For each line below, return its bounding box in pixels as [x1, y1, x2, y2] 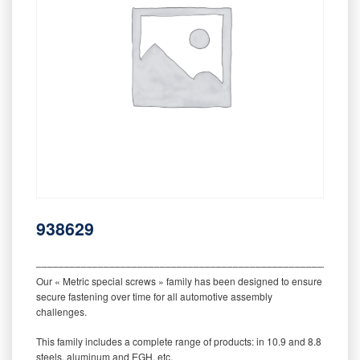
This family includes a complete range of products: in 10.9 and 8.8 [36, 333, 321, 348]
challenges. [36, 304, 87, 318]
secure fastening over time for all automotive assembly [36, 288, 272, 303]
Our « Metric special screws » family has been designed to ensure [36, 273, 322, 288]
